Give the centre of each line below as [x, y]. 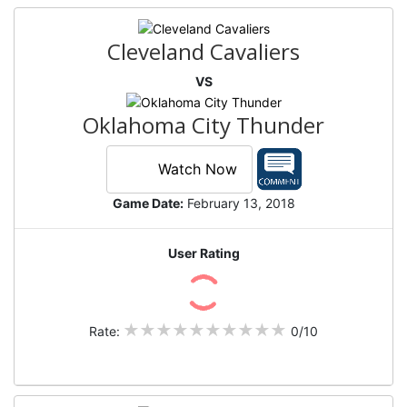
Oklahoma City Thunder [203, 124]
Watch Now [197, 169]
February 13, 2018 [239, 203]
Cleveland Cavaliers [203, 51]
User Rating [203, 253]
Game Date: [148, 203]
